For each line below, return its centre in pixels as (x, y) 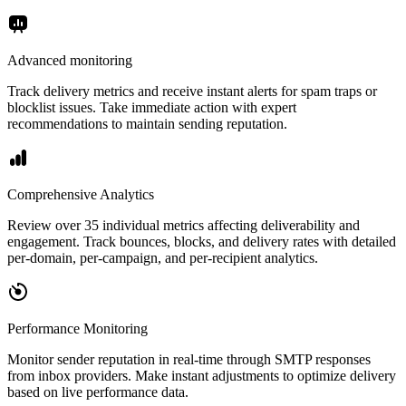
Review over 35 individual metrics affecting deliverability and (184, 225)
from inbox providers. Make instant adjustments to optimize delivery (202, 375)
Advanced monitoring (70, 60)
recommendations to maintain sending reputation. (147, 123)
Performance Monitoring (77, 328)
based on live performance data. (98, 391)
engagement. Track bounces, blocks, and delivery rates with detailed (202, 241)
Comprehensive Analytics (81, 194)
